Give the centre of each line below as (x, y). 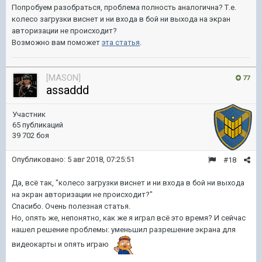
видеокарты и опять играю (61, 244)
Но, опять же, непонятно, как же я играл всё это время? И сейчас (129, 218)
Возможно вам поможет (57, 42)
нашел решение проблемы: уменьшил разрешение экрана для (124, 230)
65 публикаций (38, 125)
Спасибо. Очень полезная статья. (71, 206)
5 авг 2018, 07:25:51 (101, 159)
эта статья (121, 42)
